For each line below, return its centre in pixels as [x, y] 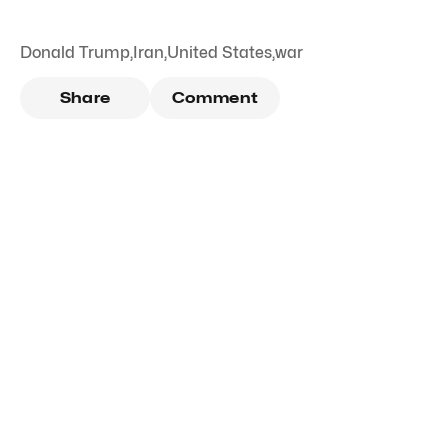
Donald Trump [75, 52]
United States [219, 52]
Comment [215, 97]
